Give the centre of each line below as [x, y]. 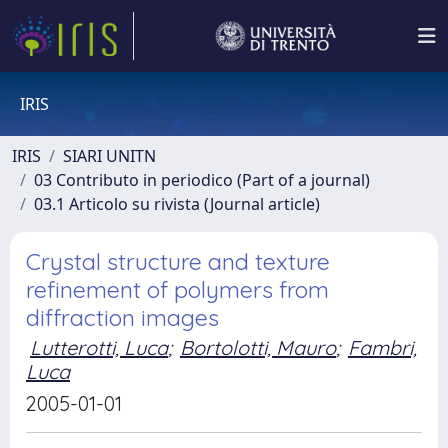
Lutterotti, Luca [99, 347]
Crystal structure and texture [178, 261]
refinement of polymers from [177, 289]
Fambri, [382, 347]
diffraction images [122, 317]
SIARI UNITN [109, 156]
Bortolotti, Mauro [258, 347]
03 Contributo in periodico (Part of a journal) [202, 180]
